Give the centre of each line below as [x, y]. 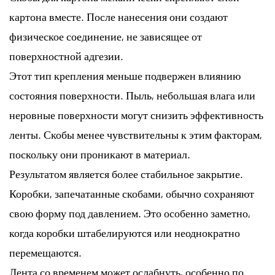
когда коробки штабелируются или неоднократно [125, 232]
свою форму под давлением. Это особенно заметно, [130, 213]
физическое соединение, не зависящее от [106, 36]
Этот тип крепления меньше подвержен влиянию [125, 75]
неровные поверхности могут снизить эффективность [136, 114]
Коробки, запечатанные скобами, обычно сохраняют [132, 193]
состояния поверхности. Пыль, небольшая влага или [132, 95]
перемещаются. [45, 252]
